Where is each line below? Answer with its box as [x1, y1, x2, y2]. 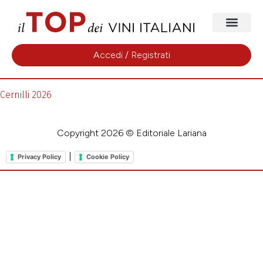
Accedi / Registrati [93, 49, 170, 60]
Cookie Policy [86, 153, 129, 161]
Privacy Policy [18, 153, 61, 161]
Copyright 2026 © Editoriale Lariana [56, 127, 207, 139]
